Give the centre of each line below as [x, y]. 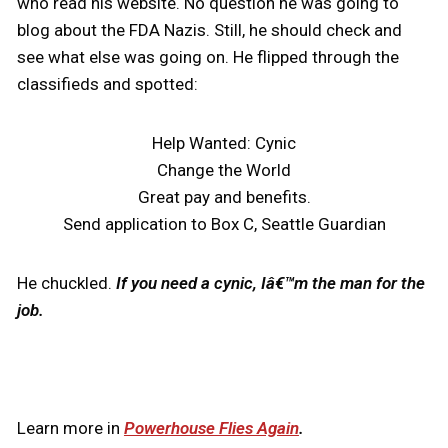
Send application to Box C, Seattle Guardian [224, 224]
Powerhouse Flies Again [211, 428]
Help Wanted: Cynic [224, 143]
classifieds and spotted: [107, 84]
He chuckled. [64, 283]
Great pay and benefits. [224, 197]
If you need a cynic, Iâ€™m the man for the [268, 283]
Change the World [224, 170]
